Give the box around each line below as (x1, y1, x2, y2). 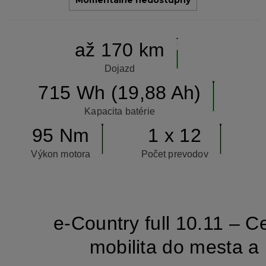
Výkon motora (31, 149, 91, 160)
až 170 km (74, 39, 165, 61)
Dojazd (104, 64, 135, 74)
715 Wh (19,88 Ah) (38, 82, 201, 104)
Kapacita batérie (84, 106, 155, 117)
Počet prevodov (141, 149, 208, 160)
